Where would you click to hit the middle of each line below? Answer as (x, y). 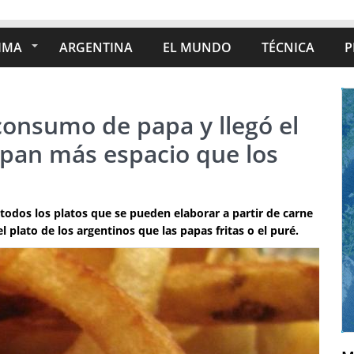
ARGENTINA (96, 47)
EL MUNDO (197, 47)
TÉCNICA (288, 47)
